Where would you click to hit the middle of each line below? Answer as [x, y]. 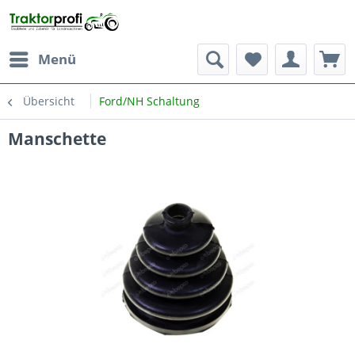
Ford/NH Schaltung [149, 101]
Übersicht [49, 101]
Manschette [57, 139]
